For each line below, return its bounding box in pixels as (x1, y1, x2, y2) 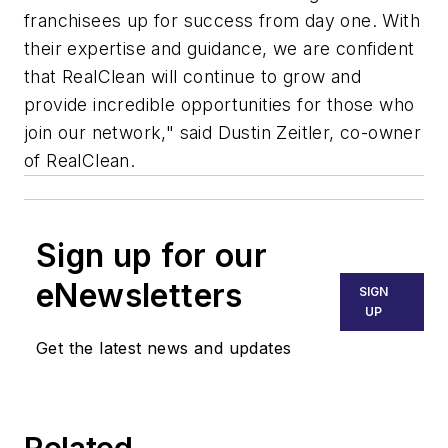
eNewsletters (36, 276, 243, 316)
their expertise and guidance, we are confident (24, 38, 415, 60)
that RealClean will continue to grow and (24, 66, 361, 88)
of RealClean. (24, 150, 141, 172)
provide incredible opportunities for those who (24, 94, 415, 116)
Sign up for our (36, 236, 267, 276)
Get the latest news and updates (36, 338, 292, 359)
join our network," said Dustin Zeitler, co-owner (24, 122, 422, 144)
